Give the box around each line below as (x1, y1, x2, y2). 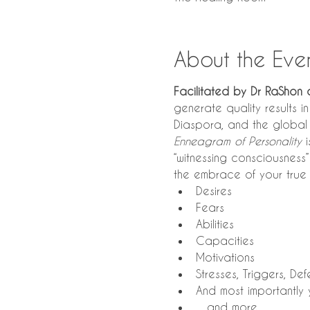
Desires (195, 184, 232, 197)
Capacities (195, 234, 254, 247)
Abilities (195, 217, 234, 230)
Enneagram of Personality (173, 134, 302, 147)
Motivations (195, 250, 255, 264)
